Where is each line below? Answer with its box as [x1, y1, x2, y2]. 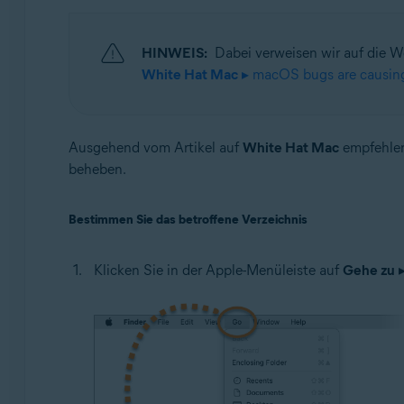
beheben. [68, 161, 126, 178]
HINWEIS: [141, 44, 207, 61]
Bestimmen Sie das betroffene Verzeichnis [68, 212, 308, 227]
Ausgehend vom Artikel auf [68, 139, 243, 156]
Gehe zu [342, 262, 395, 279]
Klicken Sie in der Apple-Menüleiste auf [93, 262, 343, 279]
